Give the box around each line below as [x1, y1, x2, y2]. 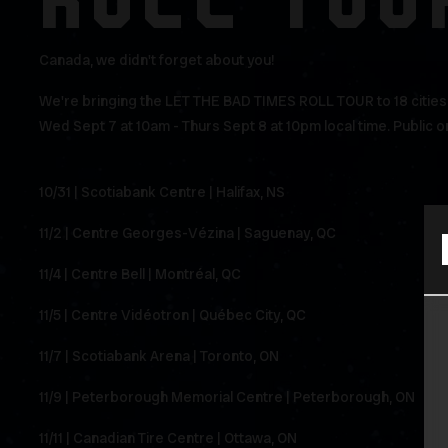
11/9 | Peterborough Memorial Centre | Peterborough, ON [39, 388, 418, 407]
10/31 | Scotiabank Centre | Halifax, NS [39, 183, 288, 202]
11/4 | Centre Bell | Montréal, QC [39, 265, 244, 284]
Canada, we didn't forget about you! [39, 51, 278, 70]
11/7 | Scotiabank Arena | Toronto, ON [39, 347, 282, 366]
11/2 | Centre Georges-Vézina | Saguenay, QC [39, 224, 339, 243]
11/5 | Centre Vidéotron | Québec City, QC [39, 306, 309, 325]
